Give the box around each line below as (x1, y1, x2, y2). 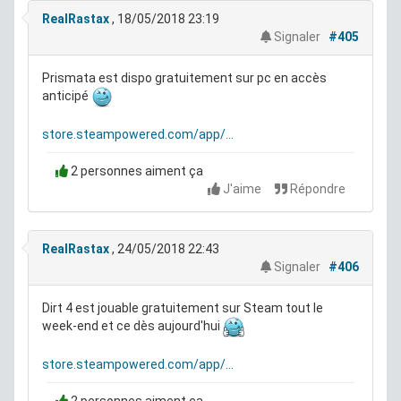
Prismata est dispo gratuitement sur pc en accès (42, 71, 327, 86)
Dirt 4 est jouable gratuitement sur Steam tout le (42, 301, 323, 316)
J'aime (220, 182, 264, 197)
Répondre (287, 182, 346, 197)
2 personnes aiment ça (68, 164, 203, 179)
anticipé (42, 89, 91, 104)
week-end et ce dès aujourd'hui (42, 319, 223, 334)
